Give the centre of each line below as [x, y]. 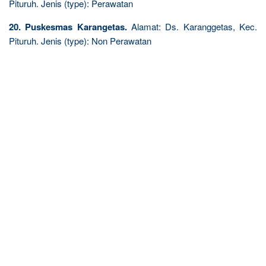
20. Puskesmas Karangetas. [68, 26]
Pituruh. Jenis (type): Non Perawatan [80, 40]
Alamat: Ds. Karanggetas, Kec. [192, 26]
